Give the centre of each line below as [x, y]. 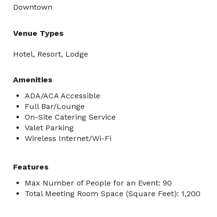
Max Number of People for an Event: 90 [98, 183]
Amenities [33, 79]
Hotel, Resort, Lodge [51, 54]
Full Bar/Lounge [55, 106]
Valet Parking [49, 127]
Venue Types [38, 33]
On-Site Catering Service [70, 117]
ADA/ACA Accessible [62, 95]
